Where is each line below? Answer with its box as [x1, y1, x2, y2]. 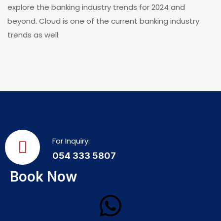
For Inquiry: [52, 135, 90, 146]
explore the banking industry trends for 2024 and [7, 2, 185, 12]
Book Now [10, 168, 77, 185]
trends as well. [7, 30, 60, 40]
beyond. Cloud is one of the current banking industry [7, 16, 199, 26]
